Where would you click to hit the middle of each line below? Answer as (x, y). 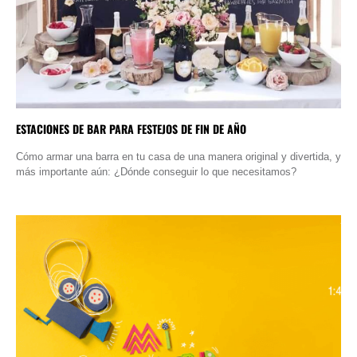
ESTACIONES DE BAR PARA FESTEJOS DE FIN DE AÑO (131, 128)
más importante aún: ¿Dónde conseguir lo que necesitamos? (156, 171)
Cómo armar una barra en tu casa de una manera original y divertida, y (178, 156)
